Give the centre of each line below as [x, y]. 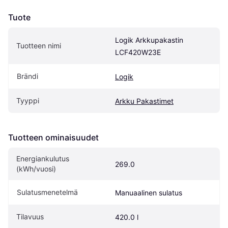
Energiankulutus [43, 159]
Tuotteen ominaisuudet [53, 138]
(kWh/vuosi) [36, 169]
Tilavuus [30, 217]
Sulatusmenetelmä [47, 192]
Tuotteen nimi [39, 46]
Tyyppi [28, 101]
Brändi [27, 76]
